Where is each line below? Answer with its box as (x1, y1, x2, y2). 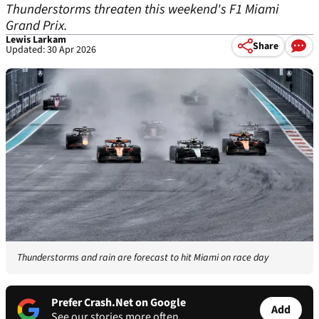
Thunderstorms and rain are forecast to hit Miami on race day (17, 251, 268, 266)
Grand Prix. (6, 16, 68, 36)
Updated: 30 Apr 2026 (6, 43, 96, 57)
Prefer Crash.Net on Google (51, 295, 186, 311)
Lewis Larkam (6, 33, 66, 47)
